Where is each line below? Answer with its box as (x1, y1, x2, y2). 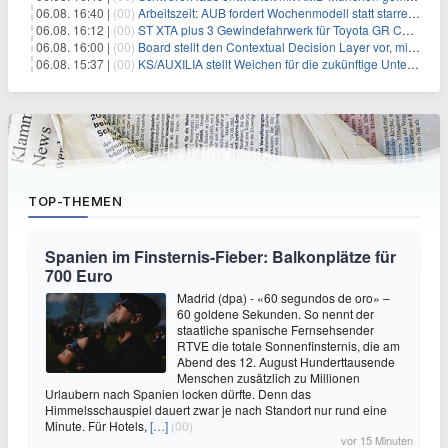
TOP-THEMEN (28, 193, 122, 209)
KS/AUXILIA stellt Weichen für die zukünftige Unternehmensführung (138, 55, 407, 72)
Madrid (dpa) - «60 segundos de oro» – (177, 289, 390, 306)
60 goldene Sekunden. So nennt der (177, 305, 374, 322)
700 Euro (45, 264, 113, 287)
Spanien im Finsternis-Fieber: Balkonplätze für (45, 245, 396, 268)
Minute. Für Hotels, (45, 417, 150, 434)
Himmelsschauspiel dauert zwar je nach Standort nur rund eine (45, 401, 387, 418)
